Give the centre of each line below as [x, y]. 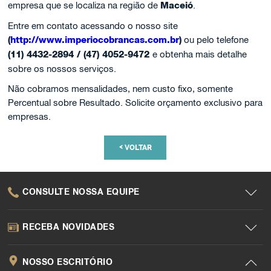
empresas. [30, 116]
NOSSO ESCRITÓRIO [68, 262]
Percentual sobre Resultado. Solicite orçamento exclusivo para [135, 103]
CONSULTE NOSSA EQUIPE [81, 191]
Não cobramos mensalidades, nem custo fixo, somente [121, 89]
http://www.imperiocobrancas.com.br [95, 40]
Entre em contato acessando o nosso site [93, 26]
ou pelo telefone [215, 40]
